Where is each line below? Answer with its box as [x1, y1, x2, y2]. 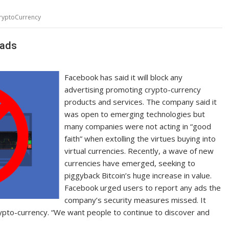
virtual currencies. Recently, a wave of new [64, 145, 214, 156]
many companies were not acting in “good [64, 121, 212, 131]
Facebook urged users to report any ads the [64, 182, 221, 193]
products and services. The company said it [64, 96, 217, 107]
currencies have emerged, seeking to [64, 157, 196, 168]
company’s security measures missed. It [64, 194, 207, 205]
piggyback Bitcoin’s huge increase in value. [64, 170, 212, 180]
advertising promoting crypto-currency [64, 84, 201, 95]
